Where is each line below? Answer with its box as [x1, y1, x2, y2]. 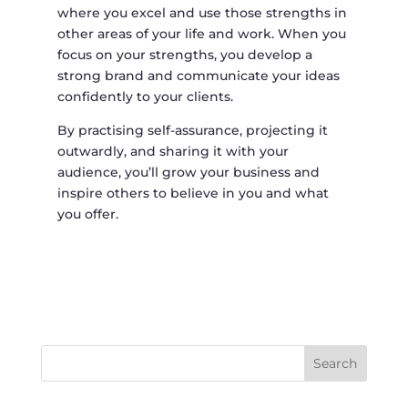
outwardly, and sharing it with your [56, 143, 289, 160]
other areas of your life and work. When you [56, 25, 346, 43]
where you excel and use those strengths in [56, 5, 347, 22]
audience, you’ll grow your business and [56, 164, 320, 181]
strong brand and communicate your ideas [56, 67, 340, 85]
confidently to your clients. [56, 88, 233, 106]
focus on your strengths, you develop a [56, 46, 312, 64]
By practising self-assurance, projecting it [56, 122, 328, 139]
